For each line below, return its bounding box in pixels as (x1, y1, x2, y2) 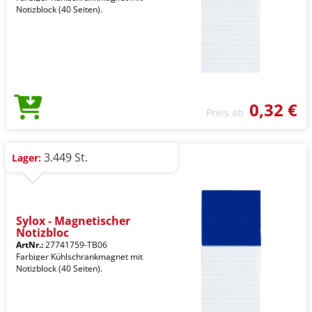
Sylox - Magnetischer (16, 213, 130, 228)
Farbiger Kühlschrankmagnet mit (16, 251, 143, 263)
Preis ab (206, 106, 249, 119)
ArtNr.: (16, 239, 43, 251)
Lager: (12, 151, 41, 164)
